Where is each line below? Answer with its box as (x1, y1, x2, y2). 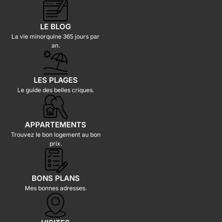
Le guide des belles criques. (17, 86, 94, 94)
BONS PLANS (31, 173, 80, 183)
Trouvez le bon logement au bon (10, 130, 101, 138)
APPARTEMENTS (25, 119, 86, 129)
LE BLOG (40, 21, 71, 31)
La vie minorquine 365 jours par (11, 32, 100, 40)
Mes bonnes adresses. (24, 184, 87, 192)
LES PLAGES (33, 75, 78, 85)
